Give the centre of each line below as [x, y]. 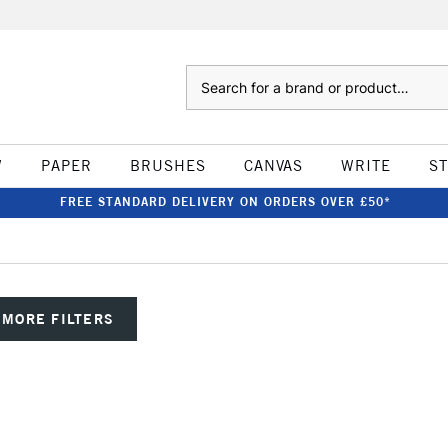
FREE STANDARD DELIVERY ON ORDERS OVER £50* [225, 201]
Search [205, 75]
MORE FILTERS [58, 318]
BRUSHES [167, 165]
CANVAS [273, 165]
